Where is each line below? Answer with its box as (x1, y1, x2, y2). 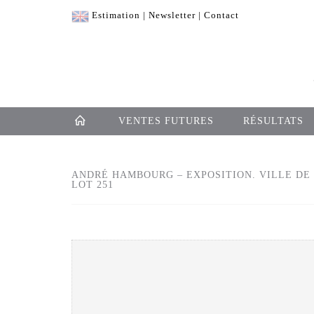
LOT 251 (71, 179, 114, 191)
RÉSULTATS (243, 116, 303, 127)
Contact (204, 10, 239, 20)
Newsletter (149, 10, 196, 20)
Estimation (92, 10, 140, 20)
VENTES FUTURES (118, 116, 214, 127)
